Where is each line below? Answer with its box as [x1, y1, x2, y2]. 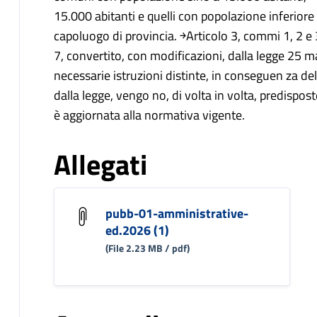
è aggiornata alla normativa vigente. [53, 105, 245, 125]
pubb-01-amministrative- [105, 204, 248, 224]
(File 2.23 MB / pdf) [105, 241, 190, 256]
